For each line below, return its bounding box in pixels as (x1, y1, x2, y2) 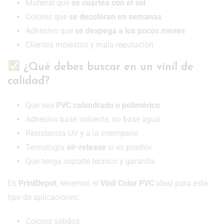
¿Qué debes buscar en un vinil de (20, 61, 194, 73)
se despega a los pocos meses (75, 26, 185, 36)
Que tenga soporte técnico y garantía (25, 156, 155, 166)
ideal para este (154, 178, 207, 188)
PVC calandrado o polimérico (56, 100, 160, 110)
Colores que (25, 12, 69, 22)
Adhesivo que (25, 26, 75, 36)
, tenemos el (56, 178, 100, 188)
